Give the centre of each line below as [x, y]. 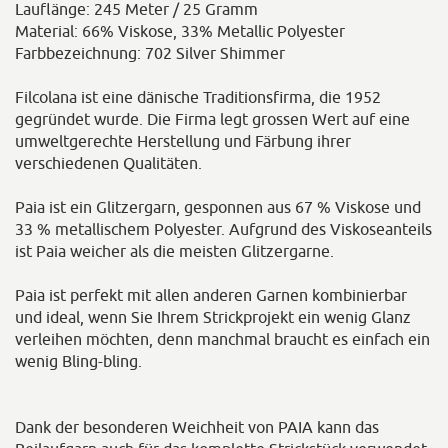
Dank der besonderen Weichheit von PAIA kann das [197, 427]
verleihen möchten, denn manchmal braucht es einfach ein [222, 339]
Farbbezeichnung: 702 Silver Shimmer [150, 53]
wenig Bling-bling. [78, 361]
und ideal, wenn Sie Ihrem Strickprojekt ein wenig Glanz [213, 317]
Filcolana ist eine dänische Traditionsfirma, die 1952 [198, 97]
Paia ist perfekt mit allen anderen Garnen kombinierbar [211, 295]
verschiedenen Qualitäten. [108, 163]
